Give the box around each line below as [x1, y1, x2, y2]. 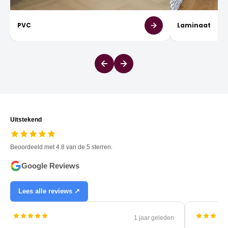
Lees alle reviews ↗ [18, 187, 80, 195]
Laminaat [177, 21, 211, 30]
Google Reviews [21, 161, 79, 170]
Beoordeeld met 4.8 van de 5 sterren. [10, 144, 112, 151]
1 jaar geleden [133, 214, 174, 222]
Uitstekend [10, 116, 42, 124]
